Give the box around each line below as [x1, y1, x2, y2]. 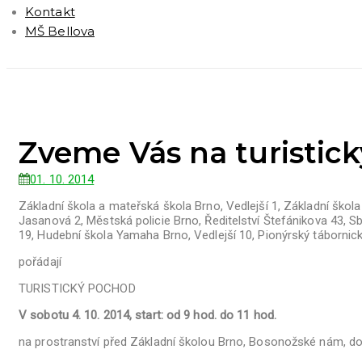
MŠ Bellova [25, 23, 95, 39]
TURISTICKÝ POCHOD [19, 281, 136, 296]
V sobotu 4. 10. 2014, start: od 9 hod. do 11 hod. [19, 308, 276, 322]
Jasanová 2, [19, 213, 87, 228]
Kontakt [25, 4, 75, 19]
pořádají [19, 255, 61, 269]
